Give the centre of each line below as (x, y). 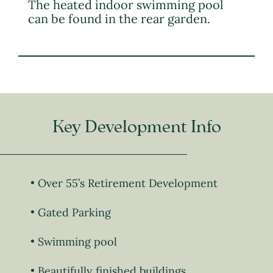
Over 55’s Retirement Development (128, 183)
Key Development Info (136, 128)
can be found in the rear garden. (119, 19)
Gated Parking (74, 213)
